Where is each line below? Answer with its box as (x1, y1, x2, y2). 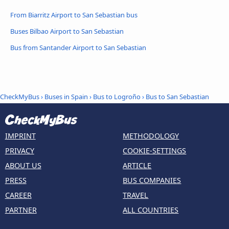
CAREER (5, 190, 32, 200)
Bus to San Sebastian (146, 91, 209, 101)
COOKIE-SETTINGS (123, 146, 187, 156)
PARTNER (5, 205, 37, 215)
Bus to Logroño (93, 91, 141, 101)
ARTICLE (123, 161, 152, 171)
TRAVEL (123, 190, 149, 200)
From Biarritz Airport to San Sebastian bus (10, 10, 138, 20)
